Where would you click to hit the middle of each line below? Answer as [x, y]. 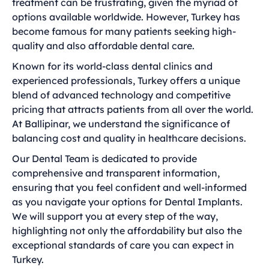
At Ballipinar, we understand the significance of [121, 124]
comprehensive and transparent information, [116, 173]
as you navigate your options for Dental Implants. [127, 202]
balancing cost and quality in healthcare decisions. [129, 138]
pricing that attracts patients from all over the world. [133, 109]
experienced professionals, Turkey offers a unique [126, 80]
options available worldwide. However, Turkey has [126, 17]
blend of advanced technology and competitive [121, 95]
